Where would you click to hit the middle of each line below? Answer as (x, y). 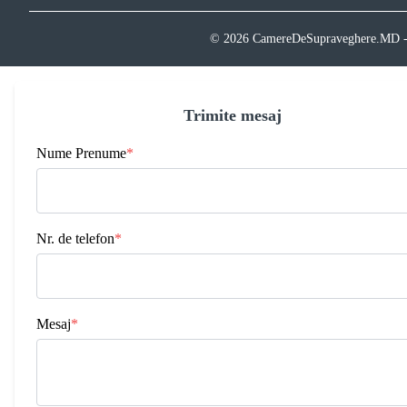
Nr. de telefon (75, 238)
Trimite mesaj (233, 115)
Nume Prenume (81, 153)
